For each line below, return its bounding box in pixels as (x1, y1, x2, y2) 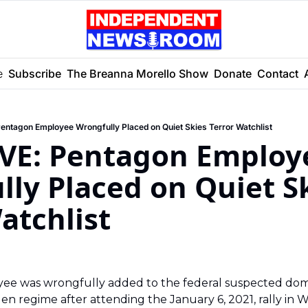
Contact (257, 66, 298, 80)
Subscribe (8, 66, 61, 80)
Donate (214, 66, 252, 80)
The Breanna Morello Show (67, 66, 208, 80)
